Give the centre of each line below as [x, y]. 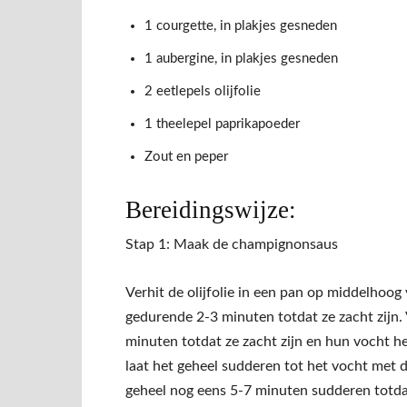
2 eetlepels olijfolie [203, 92]
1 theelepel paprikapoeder [222, 124]
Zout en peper [186, 157]
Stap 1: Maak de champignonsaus [232, 245]
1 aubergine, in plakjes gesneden [241, 59]
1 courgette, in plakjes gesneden [241, 26]
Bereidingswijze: [211, 210]
